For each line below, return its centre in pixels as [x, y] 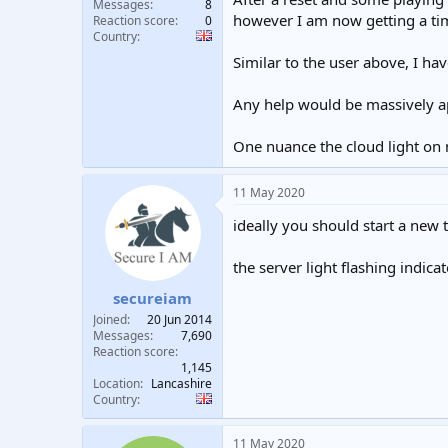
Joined [110, 319]
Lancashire [181, 383]
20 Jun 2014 [179, 319]
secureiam [152, 298]
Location [116, 383]
